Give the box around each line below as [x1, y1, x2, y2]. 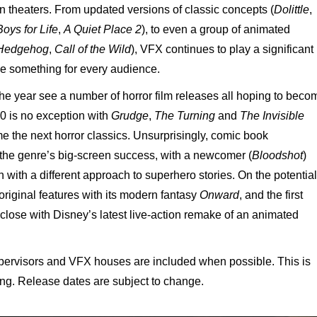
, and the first [239, 189, 303, 201]
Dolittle [274, 4, 309, 16]
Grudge [111, 110, 149, 122]
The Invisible [240, 110, 304, 122]
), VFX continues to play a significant [131, 43, 313, 55]
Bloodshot [252, 149, 303, 161]
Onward [200, 189, 239, 201]
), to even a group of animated [142, 23, 290, 35]
